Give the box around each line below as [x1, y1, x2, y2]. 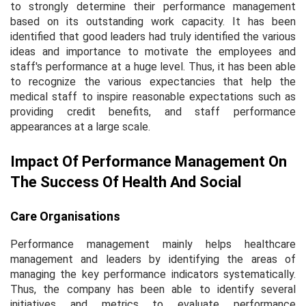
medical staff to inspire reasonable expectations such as [10, 89, 296, 103]
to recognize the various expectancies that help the [10, 74, 296, 88]
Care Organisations [10, 208, 120, 223]
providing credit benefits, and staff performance [10, 105, 296, 118]
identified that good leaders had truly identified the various [10, 29, 296, 43]
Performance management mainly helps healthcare [10, 237, 296, 251]
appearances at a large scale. [10, 120, 150, 133]
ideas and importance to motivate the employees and [10, 44, 296, 58]
